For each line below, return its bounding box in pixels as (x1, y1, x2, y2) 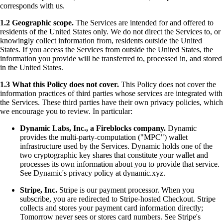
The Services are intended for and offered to (74, 18, 214, 27)
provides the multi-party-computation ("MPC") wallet (20, 133, 188, 142)
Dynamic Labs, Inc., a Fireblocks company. (20, 124, 166, 133)
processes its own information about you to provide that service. (20, 160, 220, 169)
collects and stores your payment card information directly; (20, 204, 203, 213)
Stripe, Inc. (20, 186, 57, 195)
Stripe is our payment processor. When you (57, 186, 194, 195)
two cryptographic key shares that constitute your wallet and (20, 151, 208, 160)
